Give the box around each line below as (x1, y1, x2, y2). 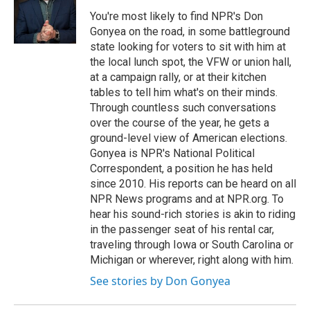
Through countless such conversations (90, 101, 276, 114)
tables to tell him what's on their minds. (90, 86, 277, 99)
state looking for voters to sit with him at (90, 40, 286, 53)
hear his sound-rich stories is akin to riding (90, 208, 295, 221)
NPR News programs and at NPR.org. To (90, 192, 284, 206)
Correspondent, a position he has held (90, 162, 273, 175)
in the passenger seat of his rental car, (90, 223, 274, 236)
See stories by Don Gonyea (90, 273, 230, 289)
